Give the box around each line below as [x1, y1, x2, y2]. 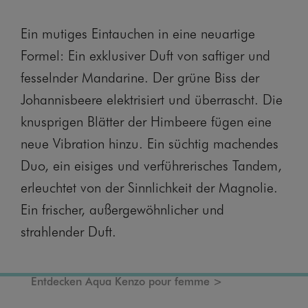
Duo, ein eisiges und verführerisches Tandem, [21, 155, 282, 174]
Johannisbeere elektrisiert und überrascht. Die [21, 89, 283, 108]
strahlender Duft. [21, 221, 116, 240]
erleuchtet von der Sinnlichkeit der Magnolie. [21, 177, 278, 196]
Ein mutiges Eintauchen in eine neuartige [21, 23, 255, 42]
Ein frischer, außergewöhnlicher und [21, 199, 224, 218]
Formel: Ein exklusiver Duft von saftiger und [21, 45, 270, 64]
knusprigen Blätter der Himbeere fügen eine [21, 111, 272, 130]
